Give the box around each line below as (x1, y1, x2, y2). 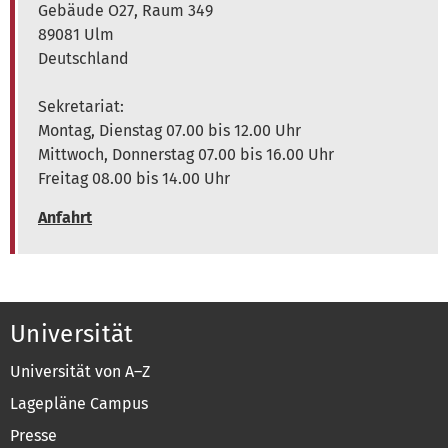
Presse (10, 425, 57, 445)
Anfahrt (38, 207, 92, 227)
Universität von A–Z (10, 361, 150, 381)
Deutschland (38, 48, 129, 68)
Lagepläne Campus (10, 393, 148, 413)
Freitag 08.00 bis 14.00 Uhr (38, 168, 230, 188)
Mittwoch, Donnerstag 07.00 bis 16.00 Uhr (38, 144, 334, 164)
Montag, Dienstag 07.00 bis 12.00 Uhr (38, 120, 301, 140)
